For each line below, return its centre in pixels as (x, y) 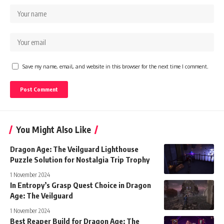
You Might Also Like (53, 129)
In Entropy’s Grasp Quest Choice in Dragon (80, 185)
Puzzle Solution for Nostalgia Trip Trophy (80, 159)
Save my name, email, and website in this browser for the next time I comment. (115, 66)
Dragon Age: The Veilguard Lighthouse (74, 149)
